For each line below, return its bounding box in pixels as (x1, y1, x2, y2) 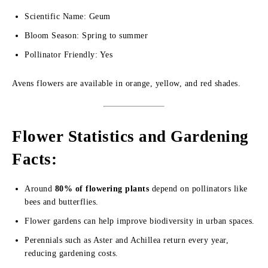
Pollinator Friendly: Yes (25, 50, 112, 59)
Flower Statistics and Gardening (12, 127, 249, 145)
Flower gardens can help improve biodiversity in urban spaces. (25, 217, 255, 226)
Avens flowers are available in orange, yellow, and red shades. (12, 79, 240, 88)
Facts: (12, 150, 57, 168)
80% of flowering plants (54, 184, 149, 193)
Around (25, 184, 55, 193)
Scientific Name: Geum (25, 12, 111, 21)
